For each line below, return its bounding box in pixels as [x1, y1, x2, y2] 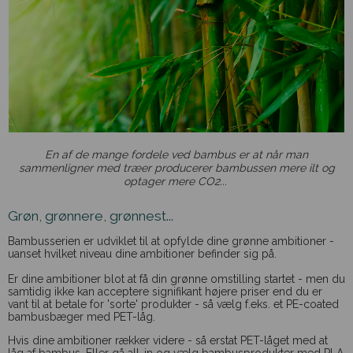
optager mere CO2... [123, 174, 230, 188]
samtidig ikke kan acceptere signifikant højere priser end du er [8, 284, 322, 298]
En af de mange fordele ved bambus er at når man [45, 147, 308, 161]
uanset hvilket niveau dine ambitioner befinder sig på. [8, 247, 280, 260]
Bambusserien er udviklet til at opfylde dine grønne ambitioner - [8, 234, 334, 247]
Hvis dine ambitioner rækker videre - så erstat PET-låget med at [8, 333, 328, 347]
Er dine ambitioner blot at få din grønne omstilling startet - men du [8, 272, 345, 285]
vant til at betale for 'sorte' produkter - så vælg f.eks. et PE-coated [8, 297, 339, 310]
